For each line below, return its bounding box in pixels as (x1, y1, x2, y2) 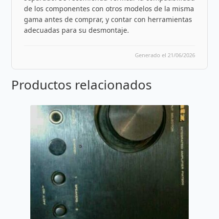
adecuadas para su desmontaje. (23, 25, 129, 35)
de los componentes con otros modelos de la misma (23, 4, 194, 13)
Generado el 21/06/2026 (135, 51, 196, 59)
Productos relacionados (11, 76, 152, 93)
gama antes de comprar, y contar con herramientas (23, 15, 192, 24)
